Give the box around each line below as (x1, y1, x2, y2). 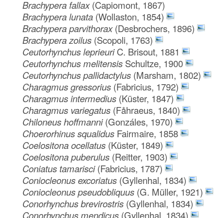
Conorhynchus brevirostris (22, 197, 127, 210)
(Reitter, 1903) (112, 150, 168, 163)
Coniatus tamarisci (22, 162, 98, 175)
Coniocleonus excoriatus (22, 173, 120, 186)
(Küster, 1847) (119, 91, 174, 105)
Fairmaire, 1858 (117, 127, 179, 140)
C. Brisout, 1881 (117, 45, 180, 58)
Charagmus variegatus (22, 103, 113, 116)
